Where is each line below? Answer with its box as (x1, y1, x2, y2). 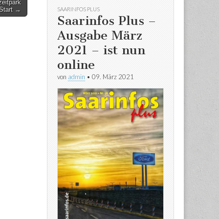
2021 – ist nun (57, 42, 145, 58)
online (57, 57, 95, 72)
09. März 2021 (92, 72, 134, 81)
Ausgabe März (57, 27, 142, 43)
